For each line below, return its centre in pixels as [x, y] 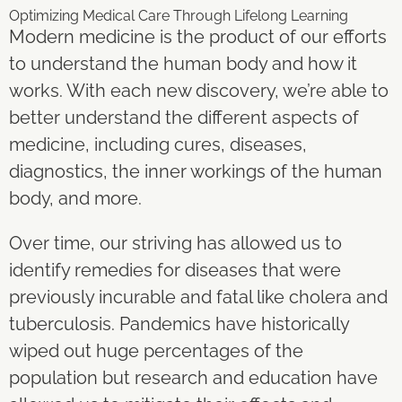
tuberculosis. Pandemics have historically [179, 323]
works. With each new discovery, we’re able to [199, 90]
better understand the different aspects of [184, 117]
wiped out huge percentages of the [156, 350]
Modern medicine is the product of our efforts [198, 36]
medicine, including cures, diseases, [158, 144]
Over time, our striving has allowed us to [175, 243]
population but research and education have [193, 377]
